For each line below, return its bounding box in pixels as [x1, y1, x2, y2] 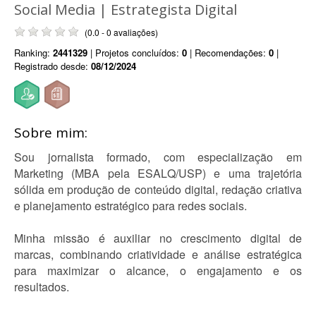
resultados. [14, 279, 69, 295]
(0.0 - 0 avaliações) [85, 26, 158, 38]
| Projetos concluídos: [87, 46, 182, 59]
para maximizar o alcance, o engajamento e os [14, 262, 302, 279]
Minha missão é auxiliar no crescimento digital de [14, 230, 302, 246]
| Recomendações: [187, 46, 269, 59]
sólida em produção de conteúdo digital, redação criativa [14, 181, 302, 197]
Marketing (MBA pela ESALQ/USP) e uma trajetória [14, 165, 302, 181]
